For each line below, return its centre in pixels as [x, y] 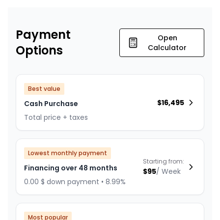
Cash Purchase [51, 104]
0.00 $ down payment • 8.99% [75, 182]
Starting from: [164, 161]
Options [39, 51]
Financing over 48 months [71, 168]
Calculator [167, 48]
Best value [44, 89]
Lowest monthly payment [68, 153]
